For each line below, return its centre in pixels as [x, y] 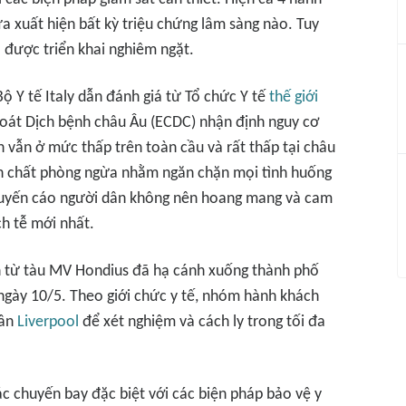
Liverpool [48, 322]
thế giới [294, 97]
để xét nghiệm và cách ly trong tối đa [202, 322]
